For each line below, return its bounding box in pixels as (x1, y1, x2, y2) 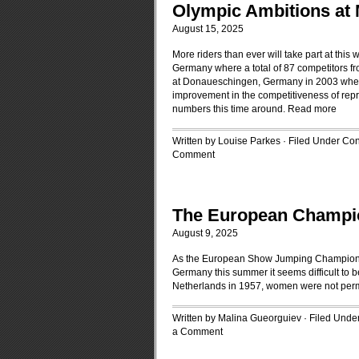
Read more (288, 103, 337, 115)
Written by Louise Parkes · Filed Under (172, 135, 342, 147)
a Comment (172, 326, 223, 337)
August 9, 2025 (172, 228, 238, 239)
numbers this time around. (172, 103, 288, 115)
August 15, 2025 (172, 23, 244, 34)
